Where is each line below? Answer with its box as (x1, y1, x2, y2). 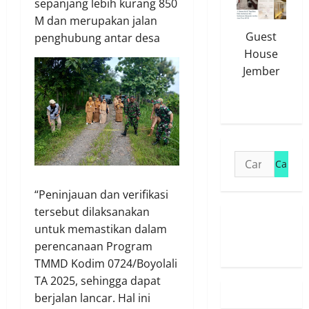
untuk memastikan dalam (34, 221, 167, 237)
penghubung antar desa (34, 30, 160, 46)
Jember (242, 63, 280, 79)
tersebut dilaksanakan (34, 203, 150, 219)
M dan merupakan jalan (34, 12, 157, 28)
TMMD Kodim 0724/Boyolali (34, 255, 177, 271)
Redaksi (234, 236, 270, 253)
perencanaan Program (34, 238, 152, 254)
